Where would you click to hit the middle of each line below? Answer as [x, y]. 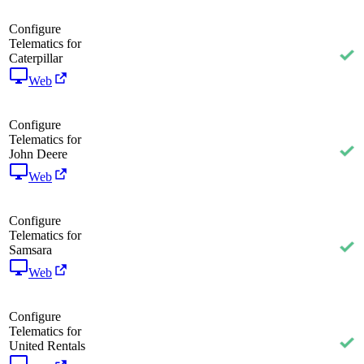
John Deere [38, 154]
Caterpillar [36, 58]
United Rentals [47, 345]
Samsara [30, 249]
